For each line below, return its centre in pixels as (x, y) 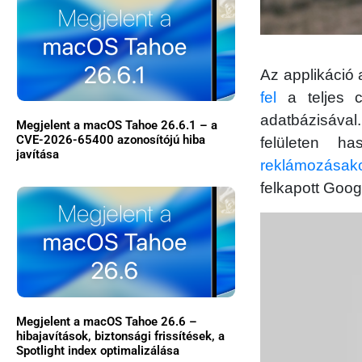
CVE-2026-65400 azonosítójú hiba (111, 140)
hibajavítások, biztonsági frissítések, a (120, 336)
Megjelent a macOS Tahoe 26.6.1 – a (117, 126)
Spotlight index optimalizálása (98, 350)
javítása (38, 155)
